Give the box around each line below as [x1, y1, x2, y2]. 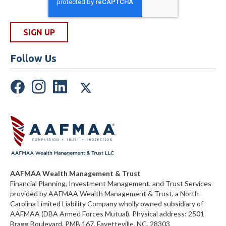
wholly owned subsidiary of [119, 199, 203, 208]
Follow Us [10, 52, 56, 65]
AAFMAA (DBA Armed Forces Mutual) [10, 209, 129, 218]
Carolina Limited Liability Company [10, 199, 119, 208]
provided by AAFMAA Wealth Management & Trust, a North [10, 189, 199, 198]
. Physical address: [129, 209, 188, 218]
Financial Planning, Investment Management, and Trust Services [10, 179, 211, 188]
